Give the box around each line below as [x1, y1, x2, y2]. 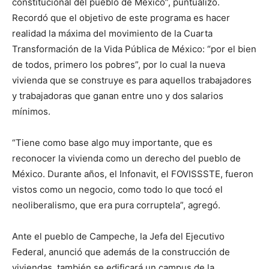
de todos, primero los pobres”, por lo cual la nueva [12, 59, 225, 71]
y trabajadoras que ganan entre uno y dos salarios [12, 90, 223, 102]
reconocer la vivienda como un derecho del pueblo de [12, 153, 241, 165]
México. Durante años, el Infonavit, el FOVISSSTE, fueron [12, 168, 253, 180]
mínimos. [12, 106, 50, 118]
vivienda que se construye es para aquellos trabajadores [12, 74, 252, 86]
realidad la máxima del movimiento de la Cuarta [12, 28, 213, 40]
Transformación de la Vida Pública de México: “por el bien [12, 43, 256, 55]
